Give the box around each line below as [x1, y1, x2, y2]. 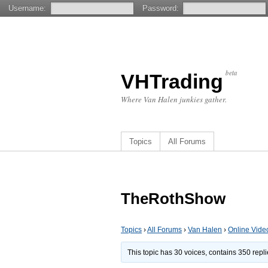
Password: [142, 4, 179, 13]
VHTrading [121, 70, 223, 93]
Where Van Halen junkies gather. [121, 94, 227, 105]
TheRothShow [121, 190, 226, 208]
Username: [8, 4, 47, 13]
